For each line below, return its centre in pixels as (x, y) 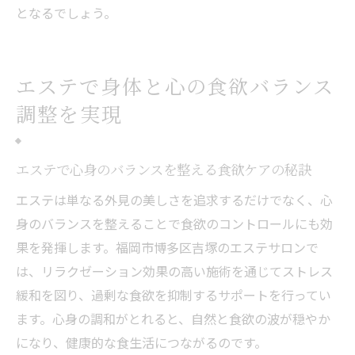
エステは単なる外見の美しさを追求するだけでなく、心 (174, 199)
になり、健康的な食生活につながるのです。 (141, 342)
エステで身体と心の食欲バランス (176, 85)
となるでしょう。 (66, 12)
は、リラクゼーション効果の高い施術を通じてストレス (174, 271)
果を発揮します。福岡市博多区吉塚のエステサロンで (167, 247)
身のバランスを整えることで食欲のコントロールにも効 (174, 223)
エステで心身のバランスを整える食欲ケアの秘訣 (164, 169)
